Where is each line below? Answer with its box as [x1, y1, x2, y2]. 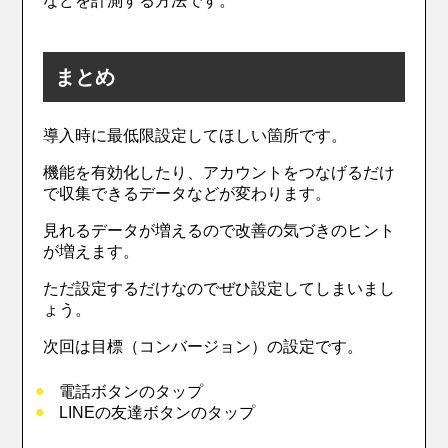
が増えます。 [43, 242, 140, 260]
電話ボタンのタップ [59, 382, 204, 400]
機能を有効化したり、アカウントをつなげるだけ [43, 163, 396, 181]
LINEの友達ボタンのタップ [59, 403, 256, 421]
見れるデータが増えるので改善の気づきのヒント [43, 221, 396, 239]
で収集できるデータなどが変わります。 [43, 184, 332, 202]
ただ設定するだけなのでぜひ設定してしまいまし [43, 279, 396, 297]
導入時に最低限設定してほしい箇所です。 [43, 126, 348, 144]
